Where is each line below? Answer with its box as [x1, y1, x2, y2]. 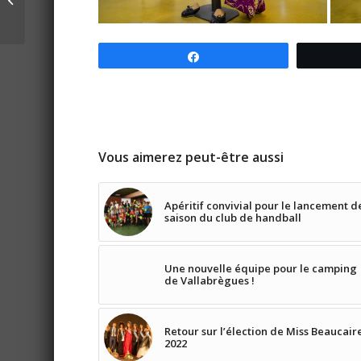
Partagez [210, 51, 253, 62]
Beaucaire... [28, 36, 85, 51]
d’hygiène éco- [28, 2, 99, 17]
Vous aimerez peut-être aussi [98, 148, 284, 166]
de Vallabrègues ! [164, 273, 255, 288]
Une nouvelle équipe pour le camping [164, 261, 358, 276]
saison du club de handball [164, 210, 302, 225]
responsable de [28, 19, 106, 34]
